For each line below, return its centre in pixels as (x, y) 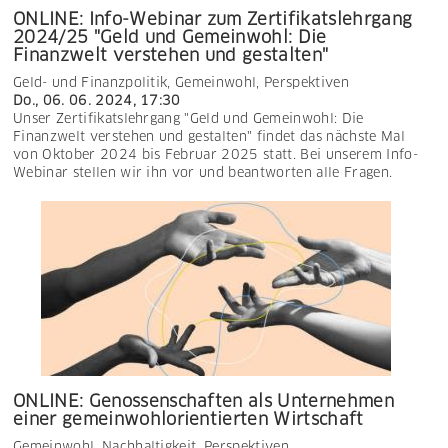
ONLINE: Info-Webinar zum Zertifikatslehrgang (213, 19)
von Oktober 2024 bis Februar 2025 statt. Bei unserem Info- (215, 155)
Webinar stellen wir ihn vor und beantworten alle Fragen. (203, 173)
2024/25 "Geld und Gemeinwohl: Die (170, 37)
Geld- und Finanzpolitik (90, 83)
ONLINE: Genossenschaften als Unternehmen (203, 401)
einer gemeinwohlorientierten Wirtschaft (188, 419)
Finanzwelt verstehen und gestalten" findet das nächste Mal (209, 137)
